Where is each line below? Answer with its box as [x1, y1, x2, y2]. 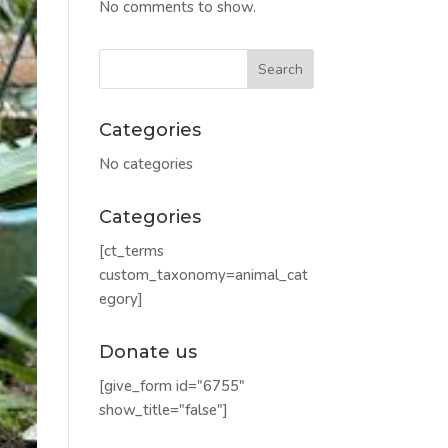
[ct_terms [98, 241, 164, 262]
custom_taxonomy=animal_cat [98, 265, 308, 286]
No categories [98, 154, 193, 175]
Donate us [98, 341, 197, 364]
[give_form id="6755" [98, 376, 245, 397]
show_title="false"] [98, 400, 228, 421]
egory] [98, 289, 143, 310]
